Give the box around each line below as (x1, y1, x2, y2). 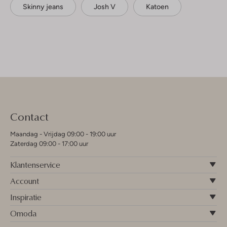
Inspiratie (10, 191, 42, 203)
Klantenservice (10, 159, 60, 170)
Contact (10, 108, 49, 124)
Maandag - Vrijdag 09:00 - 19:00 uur (10, 130, 116, 138)
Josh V (94, 2, 116, 11)
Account (10, 175, 39, 186)
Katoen (146, 2, 169, 11)
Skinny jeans (23, 2, 63, 11)
